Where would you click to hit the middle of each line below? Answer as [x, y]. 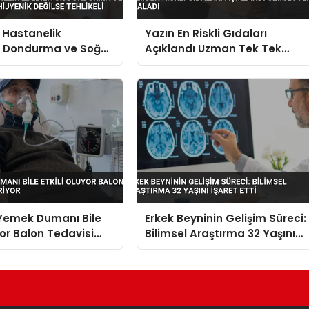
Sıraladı [166, 64]
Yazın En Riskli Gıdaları [206, 34]
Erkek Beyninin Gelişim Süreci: [226, 218]
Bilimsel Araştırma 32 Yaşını [220, 233]
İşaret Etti [171, 248]
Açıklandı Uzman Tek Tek [213, 49]
